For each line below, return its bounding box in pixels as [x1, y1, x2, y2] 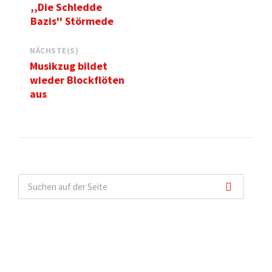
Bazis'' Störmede [30, 14, 114, 28]
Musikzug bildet [30, 59, 107, 73]
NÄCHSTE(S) [30, 46, 79, 56]
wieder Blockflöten [30, 73, 124, 87]
